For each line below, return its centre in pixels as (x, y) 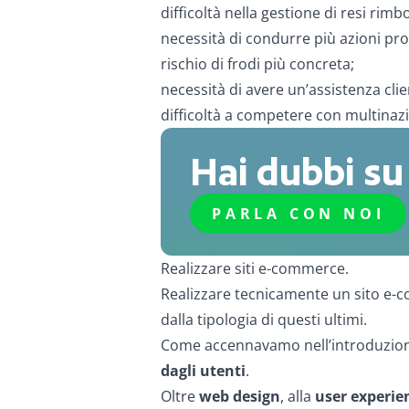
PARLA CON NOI (299, 214)
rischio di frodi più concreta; (257, 64)
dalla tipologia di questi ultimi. (264, 320)
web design (240, 396)
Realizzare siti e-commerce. (255, 268)
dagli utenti (203, 371)
